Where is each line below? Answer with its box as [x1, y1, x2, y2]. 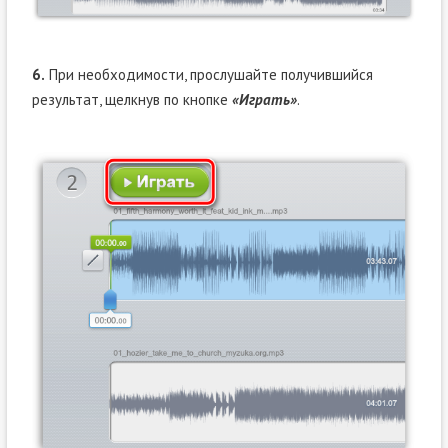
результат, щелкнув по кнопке [31, 90, 232, 110]
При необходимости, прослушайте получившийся [44, 65, 373, 85]
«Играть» [231, 90, 297, 110]
